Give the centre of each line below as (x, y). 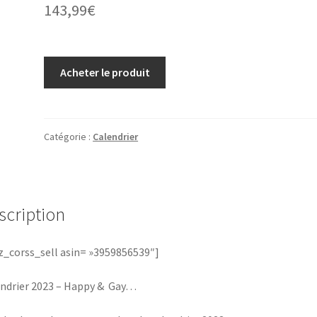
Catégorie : (69, 136)
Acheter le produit (105, 73)
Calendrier (116, 136)
